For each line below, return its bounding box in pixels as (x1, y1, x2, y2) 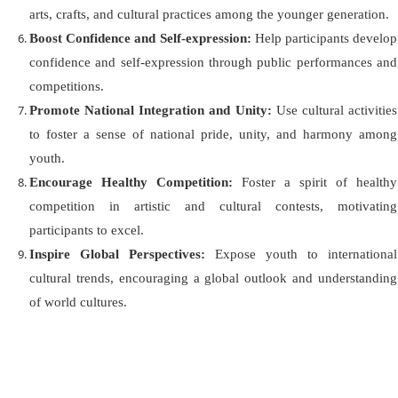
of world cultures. (29, 294, 127, 309)
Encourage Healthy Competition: (29, 174, 233, 189)
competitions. (29, 78, 104, 93)
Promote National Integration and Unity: (29, 102, 272, 117)
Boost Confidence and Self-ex (29, 30, 199, 45)
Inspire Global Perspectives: (29, 246, 205, 261)
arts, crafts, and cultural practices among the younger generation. (29, 6, 389, 21)
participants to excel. (29, 222, 144, 237)
